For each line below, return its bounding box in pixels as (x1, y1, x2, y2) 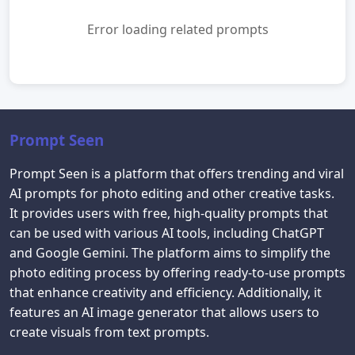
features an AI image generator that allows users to (10, 303, 319, 321)
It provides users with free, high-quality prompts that (10, 204, 328, 222)
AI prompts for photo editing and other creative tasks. (10, 185, 334, 202)
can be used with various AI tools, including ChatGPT (10, 224, 324, 242)
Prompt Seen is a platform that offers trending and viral (10, 165, 344, 182)
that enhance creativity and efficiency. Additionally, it (10, 284, 322, 301)
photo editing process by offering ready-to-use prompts (10, 264, 345, 281)
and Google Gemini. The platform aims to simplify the (10, 244, 330, 261)
